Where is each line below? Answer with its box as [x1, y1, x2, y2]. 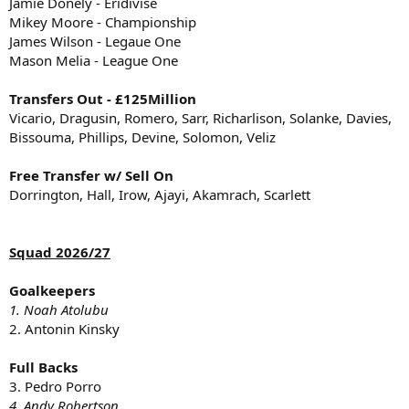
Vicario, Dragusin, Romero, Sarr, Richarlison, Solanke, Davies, [9, 108, 392, 127]
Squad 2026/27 [9, 242, 110, 261]
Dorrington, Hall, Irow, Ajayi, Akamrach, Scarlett [9, 184, 310, 204]
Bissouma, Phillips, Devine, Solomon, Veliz [9, 127, 276, 146]
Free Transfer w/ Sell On [9, 165, 173, 184]
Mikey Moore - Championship [9, 12, 196, 31]
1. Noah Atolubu [9, 299, 109, 319]
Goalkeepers [9, 280, 95, 299]
